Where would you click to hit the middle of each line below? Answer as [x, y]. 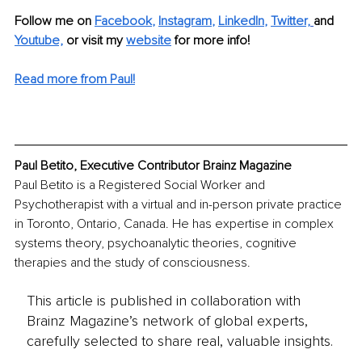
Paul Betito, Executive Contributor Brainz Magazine [153, 166]
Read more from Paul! [75, 80]
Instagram [185, 21]
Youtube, [39, 41]
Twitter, [290, 21]
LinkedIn [241, 21]
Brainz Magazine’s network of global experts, [167, 320]
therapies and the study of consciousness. [133, 263]
